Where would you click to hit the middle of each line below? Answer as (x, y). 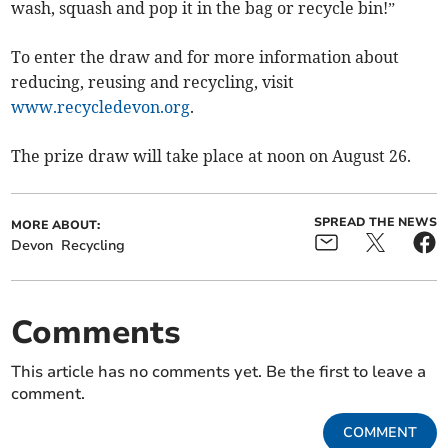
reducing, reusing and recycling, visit (153, 81)
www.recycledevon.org (101, 106)
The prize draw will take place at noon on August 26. (211, 155)
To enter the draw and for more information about (205, 56)
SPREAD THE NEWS (375, 221)
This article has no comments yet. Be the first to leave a (219, 371)
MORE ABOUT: (56, 224)
